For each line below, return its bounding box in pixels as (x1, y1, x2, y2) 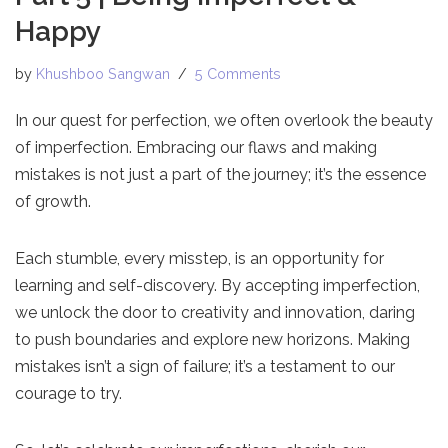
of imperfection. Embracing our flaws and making (15, 137, 377, 157)
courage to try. (15, 383, 122, 403)
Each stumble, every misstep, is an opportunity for (15, 248, 384, 268)
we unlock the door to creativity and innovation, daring (15, 302, 415, 322)
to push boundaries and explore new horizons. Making (15, 329, 410, 349)
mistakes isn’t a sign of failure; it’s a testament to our (15, 356, 395, 376)
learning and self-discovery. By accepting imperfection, (15, 275, 420, 295)
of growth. (15, 191, 91, 211)
